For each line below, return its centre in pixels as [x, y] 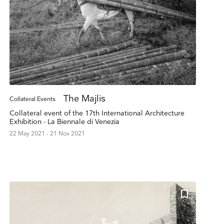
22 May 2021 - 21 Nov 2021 [47, 133]
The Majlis [84, 98]
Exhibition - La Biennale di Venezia [64, 121]
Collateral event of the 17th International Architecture [97, 113]
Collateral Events [32, 99]
